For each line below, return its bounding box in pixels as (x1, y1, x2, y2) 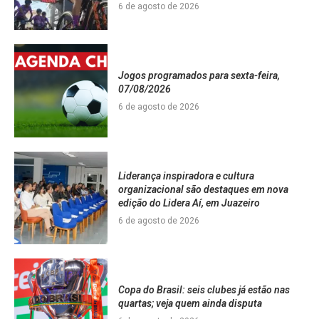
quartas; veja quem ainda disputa (117, 297, 262, 309)
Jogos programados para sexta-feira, (117, 69, 280, 81)
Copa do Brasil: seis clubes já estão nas (117, 283, 290, 296)
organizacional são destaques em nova (117, 183, 288, 195)
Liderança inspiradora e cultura (117, 169, 254, 182)
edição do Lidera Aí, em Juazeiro (117, 197, 260, 209)
